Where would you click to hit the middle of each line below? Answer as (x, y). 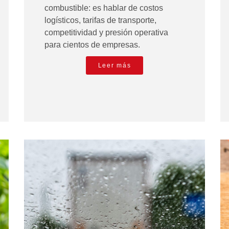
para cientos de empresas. (93, 45)
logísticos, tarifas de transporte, (101, 20)
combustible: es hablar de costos (104, 8)
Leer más (114, 66)
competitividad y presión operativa (107, 33)
